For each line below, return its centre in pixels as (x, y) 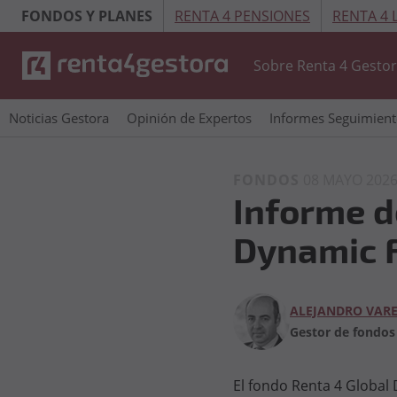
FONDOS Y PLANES (87, 16)
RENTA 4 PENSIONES (242, 16)
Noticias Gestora (59, 118)
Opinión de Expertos (189, 118)
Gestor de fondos (343, 332)
